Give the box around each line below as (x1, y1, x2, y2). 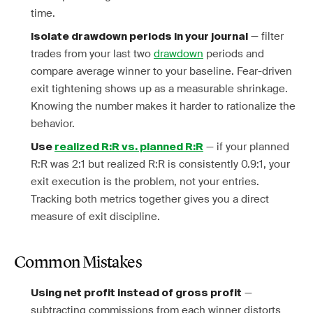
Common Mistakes (14, 255, 142, 272)
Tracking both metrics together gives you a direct (31, 192, 269, 206)
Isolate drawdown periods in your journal (31, 31, 248, 42)
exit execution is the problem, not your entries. (31, 175, 259, 189)
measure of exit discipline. (31, 210, 160, 224)
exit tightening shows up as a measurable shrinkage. (31, 82, 288, 96)
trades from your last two (31, 47, 154, 61)
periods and (203, 47, 264, 61)
